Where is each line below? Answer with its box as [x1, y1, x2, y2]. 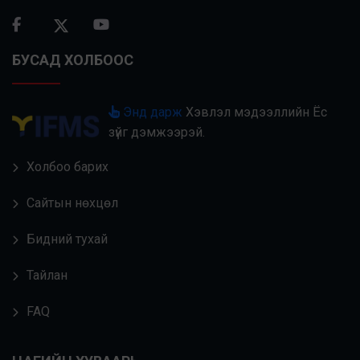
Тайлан [27, 267, 67, 283]
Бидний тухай [27, 231, 108, 247]
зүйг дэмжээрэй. [108, 124, 206, 140]
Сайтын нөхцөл [27, 194, 118, 211]
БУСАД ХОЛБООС [12, 51, 133, 69]
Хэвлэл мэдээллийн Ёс [182, 104, 328, 120]
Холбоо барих [27, 158, 108, 174]
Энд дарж [120, 104, 183, 120]
